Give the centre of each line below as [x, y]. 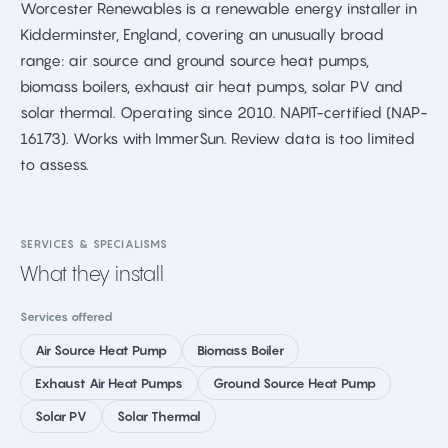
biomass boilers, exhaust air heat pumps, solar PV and [211, 86]
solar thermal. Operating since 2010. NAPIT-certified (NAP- [224, 112]
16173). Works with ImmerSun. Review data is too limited [217, 138]
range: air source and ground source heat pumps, [194, 60]
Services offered [66, 316]
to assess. [54, 164]
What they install [92, 275]
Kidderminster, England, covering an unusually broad [202, 34]
